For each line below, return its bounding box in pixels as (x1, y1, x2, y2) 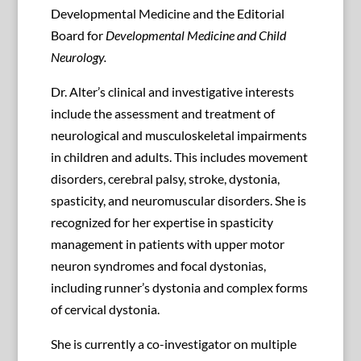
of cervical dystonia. (50, 301, 160, 317)
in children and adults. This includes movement (50, 149, 308, 165)
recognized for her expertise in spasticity (50, 214, 273, 230)
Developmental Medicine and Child (105, 27, 286, 44)
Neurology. (50, 49, 106, 65)
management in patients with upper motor (50, 236, 284, 252)
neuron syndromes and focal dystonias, (50, 258, 266, 274)
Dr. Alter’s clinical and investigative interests (50, 84, 294, 100)
